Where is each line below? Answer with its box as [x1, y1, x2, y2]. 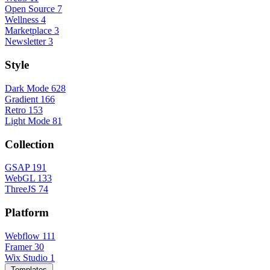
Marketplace [5, 25, 52, 36]
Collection [5, 137, 54, 151]
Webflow [5, 230, 40, 241]
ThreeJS [5, 184, 36, 195]
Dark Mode [5, 83, 49, 93]
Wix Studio [5, 252, 48, 263]
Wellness [5, 14, 39, 25]
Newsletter [5, 36, 46, 47]
